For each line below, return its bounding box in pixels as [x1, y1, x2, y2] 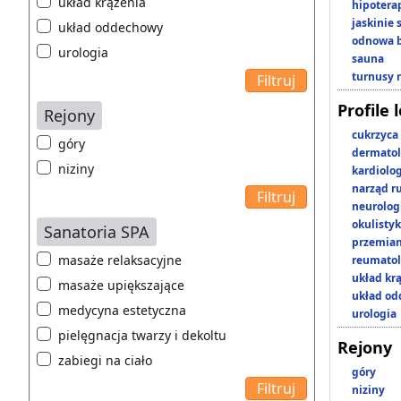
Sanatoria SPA [44, 221, 149, 243]
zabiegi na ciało [58, 352, 152, 370]
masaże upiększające [58, 277, 184, 294]
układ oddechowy [58, 19, 163, 37]
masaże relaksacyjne [58, 252, 182, 269]
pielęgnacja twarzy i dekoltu [58, 327, 226, 345]
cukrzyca [352, 127, 398, 143]
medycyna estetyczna [58, 302, 186, 320]
